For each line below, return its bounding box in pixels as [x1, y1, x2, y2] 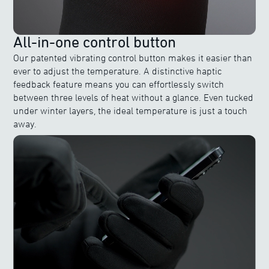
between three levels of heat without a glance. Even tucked [13, 92, 254, 103]
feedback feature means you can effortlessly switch [13, 79, 225, 89]
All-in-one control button [13, 33, 177, 51]
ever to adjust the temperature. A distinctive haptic [13, 65, 222, 76]
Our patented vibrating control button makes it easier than [13, 52, 253, 63]
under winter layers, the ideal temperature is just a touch [13, 105, 248, 116]
